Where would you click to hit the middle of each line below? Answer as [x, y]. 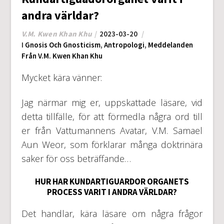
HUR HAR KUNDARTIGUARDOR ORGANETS [112, 181]
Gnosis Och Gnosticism [62, 44]
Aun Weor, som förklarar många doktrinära [112, 144]
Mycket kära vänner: [61, 77]
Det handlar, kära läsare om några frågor [112, 213]
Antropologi [124, 44]
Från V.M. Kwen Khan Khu [62, 55]
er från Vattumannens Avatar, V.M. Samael [112, 130]
